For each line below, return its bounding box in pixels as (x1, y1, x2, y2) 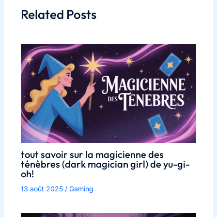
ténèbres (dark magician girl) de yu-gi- (20, 157, 190, 170)
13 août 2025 (20, 184, 65, 193)
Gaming (69, 184, 93, 193)
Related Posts (20, 6, 96, 22)
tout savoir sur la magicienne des (20, 148, 164, 160)
